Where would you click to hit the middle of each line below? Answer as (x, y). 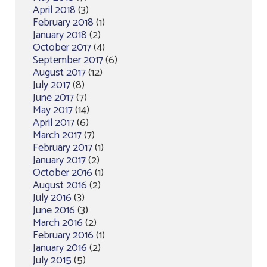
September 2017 (68, 60)
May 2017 (53, 110)
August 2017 (59, 72)
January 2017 (59, 160)
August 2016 (60, 185)
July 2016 (52, 198)
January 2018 (60, 35)
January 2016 (60, 248)
